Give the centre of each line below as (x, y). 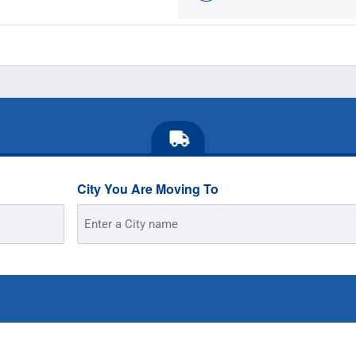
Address (99, 232)
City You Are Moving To (148, 189)
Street (93, 215)
